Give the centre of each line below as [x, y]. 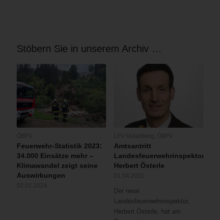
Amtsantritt [132, 146]
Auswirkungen [41, 176]
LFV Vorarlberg [134, 136]
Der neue [126, 191]
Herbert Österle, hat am [147, 212]
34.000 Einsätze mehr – [55, 156]
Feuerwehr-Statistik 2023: [59, 146]
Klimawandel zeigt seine [57, 166]
